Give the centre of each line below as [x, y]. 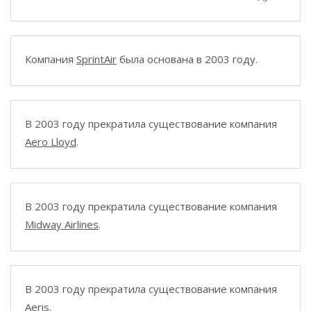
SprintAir [96, 59]
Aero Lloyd [51, 142]
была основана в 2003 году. [187, 59]
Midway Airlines [62, 224]
